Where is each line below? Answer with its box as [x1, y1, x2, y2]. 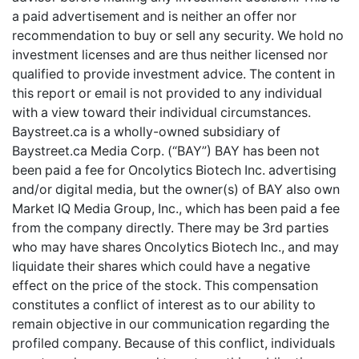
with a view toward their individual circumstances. [12, 104, 311, 120]
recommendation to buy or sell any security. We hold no [12, 27, 344, 43]
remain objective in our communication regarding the [12, 316, 329, 332]
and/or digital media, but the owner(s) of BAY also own [12, 181, 340, 197]
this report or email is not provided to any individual [12, 85, 322, 101]
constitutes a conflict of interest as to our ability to [12, 296, 316, 313]
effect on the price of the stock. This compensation [12, 277, 318, 293]
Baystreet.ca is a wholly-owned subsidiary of [12, 123, 280, 139]
